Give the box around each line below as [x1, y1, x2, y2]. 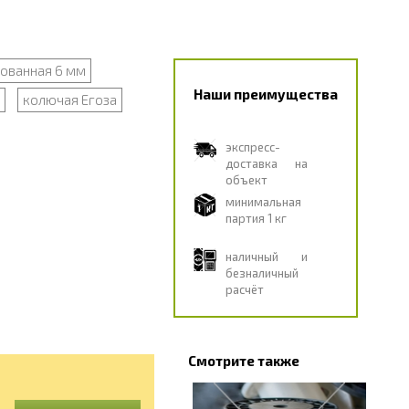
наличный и [225, 249, 308, 264]
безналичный [225, 266, 299, 280]
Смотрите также [187, 352, 299, 369]
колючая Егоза [22, 91, 117, 108]
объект [225, 173, 267, 187]
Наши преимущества [193, 86, 338, 102]
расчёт [225, 282, 264, 297]
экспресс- [225, 140, 280, 154]
